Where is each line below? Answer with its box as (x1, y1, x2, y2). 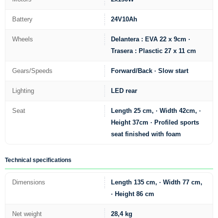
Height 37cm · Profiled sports (111, 119, 200, 127)
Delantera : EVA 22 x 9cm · (111, 36, 191, 43)
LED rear (111, 87, 138, 95)
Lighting (12, 87, 34, 95)
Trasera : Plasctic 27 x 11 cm (111, 47, 197, 55)
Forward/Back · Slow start (111, 67, 189, 75)
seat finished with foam (111, 130, 182, 138)
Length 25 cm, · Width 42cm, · (111, 107, 201, 115)
